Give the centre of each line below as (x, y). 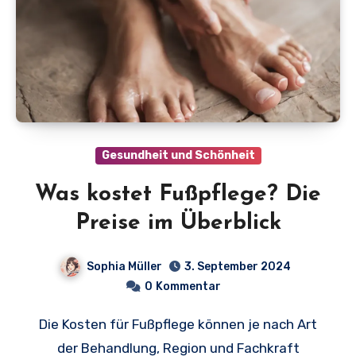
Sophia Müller (124, 266)
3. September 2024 (237, 267)
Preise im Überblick (178, 223)
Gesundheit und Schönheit (178, 155)
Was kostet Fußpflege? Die (178, 194)
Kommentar (188, 287)
